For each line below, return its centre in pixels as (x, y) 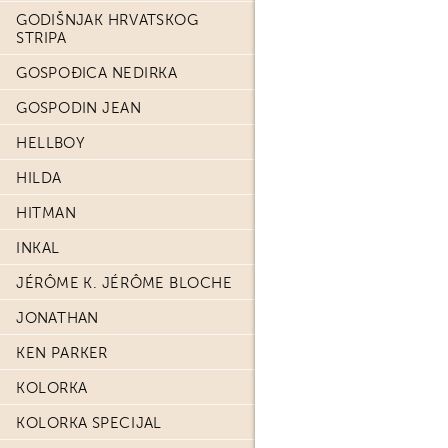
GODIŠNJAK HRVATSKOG (107, 20)
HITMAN (46, 213)
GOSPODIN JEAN (79, 108)
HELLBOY (51, 143)
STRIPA (41, 38)
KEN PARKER (62, 353)
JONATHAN (57, 318)
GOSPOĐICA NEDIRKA (97, 73)
